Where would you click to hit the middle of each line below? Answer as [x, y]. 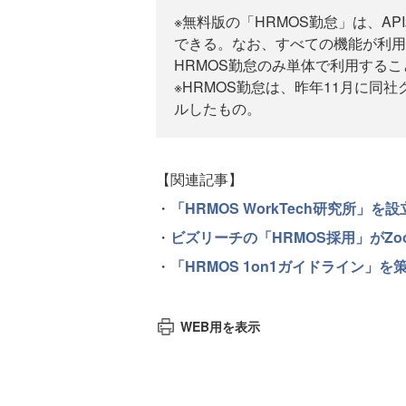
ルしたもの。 [217, 109]
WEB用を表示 [220, 326]
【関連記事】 [199, 179]
